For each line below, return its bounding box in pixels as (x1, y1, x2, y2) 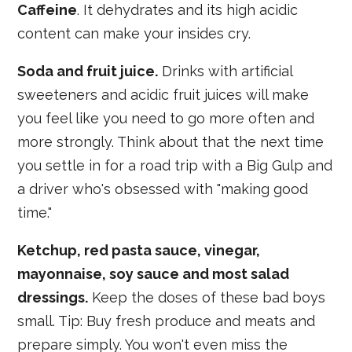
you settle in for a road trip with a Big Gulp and (17, 157, 333, 174)
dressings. (17, 289, 89, 306)
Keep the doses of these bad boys (88, 289, 326, 306)
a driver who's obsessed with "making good (17, 181, 309, 197)
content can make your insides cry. (17, 25, 251, 42)
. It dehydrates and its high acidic (77, 2, 299, 18)
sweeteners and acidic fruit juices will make (17, 86, 310, 103)
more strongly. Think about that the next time (17, 134, 324, 150)
